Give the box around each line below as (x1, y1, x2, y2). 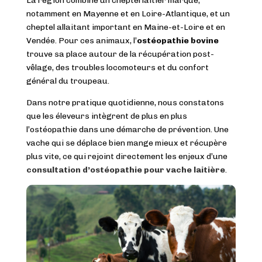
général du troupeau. (26, 75, 109, 86)
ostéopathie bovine (136, 35, 219, 46)
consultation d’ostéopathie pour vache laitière (26, 164, 225, 175)
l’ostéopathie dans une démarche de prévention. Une (26, 124, 229, 135)
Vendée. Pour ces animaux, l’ (26, 35, 137, 46)
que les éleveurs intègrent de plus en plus (26, 111, 187, 121)
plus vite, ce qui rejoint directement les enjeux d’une (26, 151, 227, 161)
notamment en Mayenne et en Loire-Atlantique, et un (26, 8, 230, 19)
